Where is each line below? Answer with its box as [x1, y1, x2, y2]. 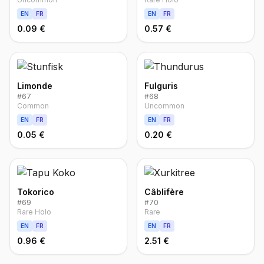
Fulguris [144, 81, 178, 91]
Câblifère [144, 187, 184, 197]
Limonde [17, 81, 52, 91]
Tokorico [17, 187, 54, 197]
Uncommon [144, 101, 184, 110]
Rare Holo [17, 207, 51, 216]
